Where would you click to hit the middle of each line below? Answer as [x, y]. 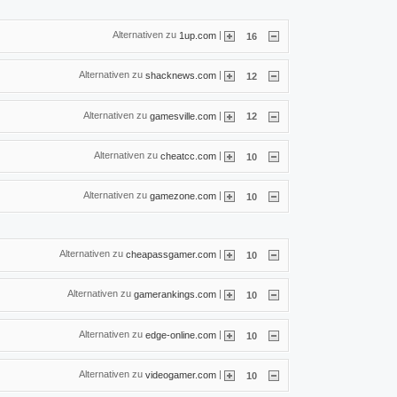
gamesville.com [183, 116]
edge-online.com [181, 335]
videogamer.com [181, 374]
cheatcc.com [188, 156]
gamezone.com [183, 195]
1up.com [198, 35]
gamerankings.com [175, 295]
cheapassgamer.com [171, 254]
